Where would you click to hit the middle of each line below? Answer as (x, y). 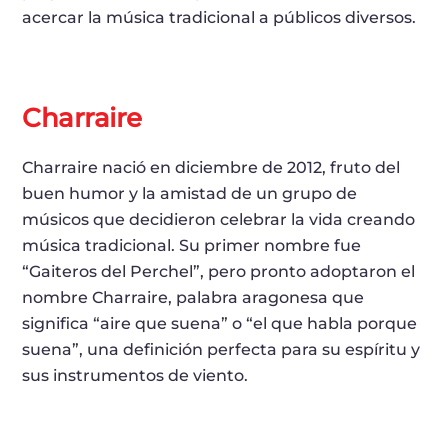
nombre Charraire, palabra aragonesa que (193, 297)
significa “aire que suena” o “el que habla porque (220, 323)
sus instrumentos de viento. (135, 375)
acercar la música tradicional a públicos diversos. (219, 17)
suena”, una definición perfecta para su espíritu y (221, 349)
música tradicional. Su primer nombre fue (192, 245)
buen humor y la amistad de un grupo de (190, 193)
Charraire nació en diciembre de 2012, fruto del (211, 167)
